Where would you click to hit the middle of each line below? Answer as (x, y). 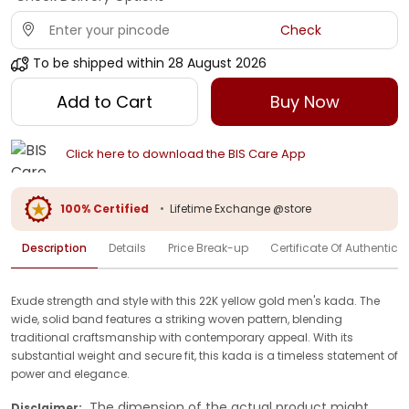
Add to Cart (104, 102)
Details (127, 247)
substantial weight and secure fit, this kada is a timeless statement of (204, 355)
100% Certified (105, 208)
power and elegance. (70, 373)
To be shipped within (99, 63)
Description (54, 247)
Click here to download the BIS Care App (185, 154)
